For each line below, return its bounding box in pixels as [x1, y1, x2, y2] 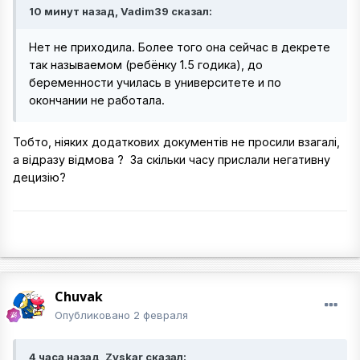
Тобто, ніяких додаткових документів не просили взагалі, [13, 135, 340, 149]
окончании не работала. [29, 93, 165, 107]
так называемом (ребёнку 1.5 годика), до [29, 58, 263, 72]
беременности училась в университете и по [29, 76, 281, 89]
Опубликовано [55, 309, 133, 321]
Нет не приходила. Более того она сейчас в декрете [29, 40, 330, 54]
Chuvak [55, 288, 103, 305]
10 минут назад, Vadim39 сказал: [29, 5, 212, 18]
